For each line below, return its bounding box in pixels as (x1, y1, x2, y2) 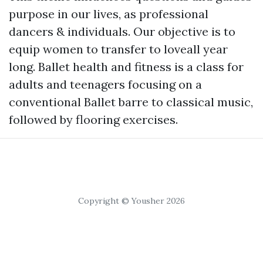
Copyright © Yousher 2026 (78, 195, 185, 206)
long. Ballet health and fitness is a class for (9, 59, 244, 74)
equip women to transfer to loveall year (9, 42, 228, 56)
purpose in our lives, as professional (9, 6, 208, 21)
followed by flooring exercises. (9, 112, 178, 127)
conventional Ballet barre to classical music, (9, 95, 253, 109)
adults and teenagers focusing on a (9, 77, 202, 92)
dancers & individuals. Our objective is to (9, 24, 235, 39)
